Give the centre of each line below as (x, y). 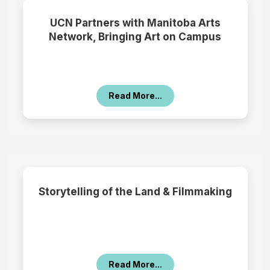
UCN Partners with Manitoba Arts (135, 23)
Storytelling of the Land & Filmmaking (135, 192)
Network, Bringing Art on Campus (135, 37)
